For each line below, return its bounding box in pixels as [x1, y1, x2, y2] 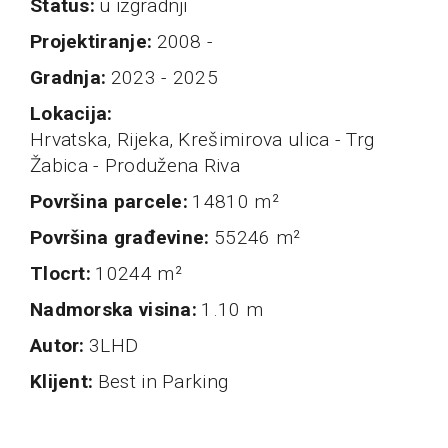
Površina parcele [42, 190, 183, 214]
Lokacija [41, 102, 108, 126]
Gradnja [43, 66, 102, 90]
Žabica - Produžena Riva [30, 154, 240, 178]
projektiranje [42, 30, 147, 54]
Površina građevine [42, 226, 205, 250]
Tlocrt [43, 262, 86, 286]
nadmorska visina [43, 298, 192, 322]
